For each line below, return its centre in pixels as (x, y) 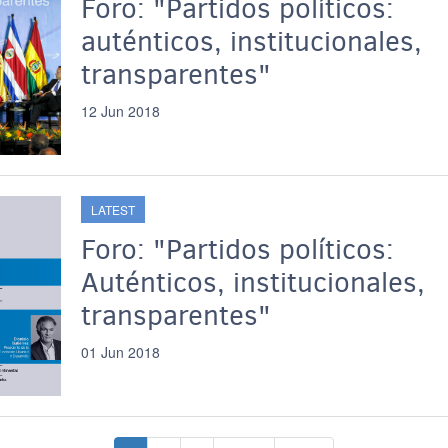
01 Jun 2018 (120, 352)
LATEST (112, 209)
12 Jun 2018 (120, 111)
